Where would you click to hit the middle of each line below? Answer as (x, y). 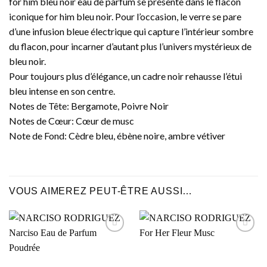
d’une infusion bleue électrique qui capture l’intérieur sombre (131, 31)
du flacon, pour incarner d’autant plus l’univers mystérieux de (130, 46)
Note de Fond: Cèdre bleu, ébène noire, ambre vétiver (117, 135)
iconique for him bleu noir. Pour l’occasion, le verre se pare (125, 16)
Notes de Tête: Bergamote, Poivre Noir (89, 105)
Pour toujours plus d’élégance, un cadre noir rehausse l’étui (125, 76)
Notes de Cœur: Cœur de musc (72, 120)
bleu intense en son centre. (62, 91)
